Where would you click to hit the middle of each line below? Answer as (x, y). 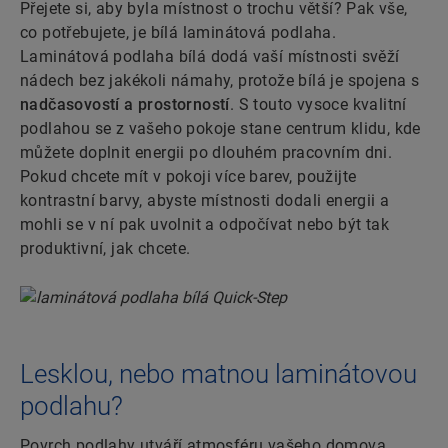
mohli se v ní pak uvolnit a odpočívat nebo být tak (204, 225)
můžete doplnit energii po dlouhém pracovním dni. (206, 153)
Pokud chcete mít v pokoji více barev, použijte (188, 177)
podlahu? (71, 406)
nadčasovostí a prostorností (125, 105)
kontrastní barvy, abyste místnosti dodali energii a (205, 201)
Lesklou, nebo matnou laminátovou (218, 374)
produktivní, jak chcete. (105, 249)
